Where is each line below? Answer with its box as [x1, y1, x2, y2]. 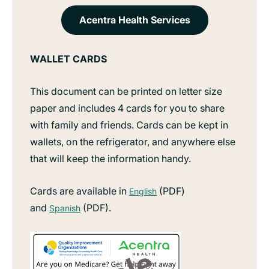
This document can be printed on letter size [30, 85, 222, 97]
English [129, 186, 157, 196]
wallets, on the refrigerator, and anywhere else [30, 135, 235, 148]
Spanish [49, 202, 80, 213]
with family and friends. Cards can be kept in [30, 118, 228, 131]
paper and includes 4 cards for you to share [30, 101, 225, 114]
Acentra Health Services [79, 13, 190, 26]
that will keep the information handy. [30, 152, 191, 165]
